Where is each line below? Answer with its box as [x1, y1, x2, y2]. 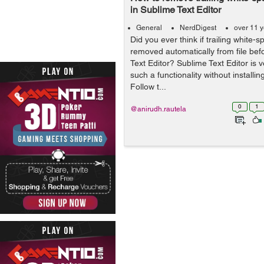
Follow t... [130, 82, 166, 91]
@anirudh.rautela [130, 105, 186, 113]
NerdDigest [180, 24, 216, 32]
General [136, 24, 162, 32]
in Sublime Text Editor [130, 4, 221, 15]
